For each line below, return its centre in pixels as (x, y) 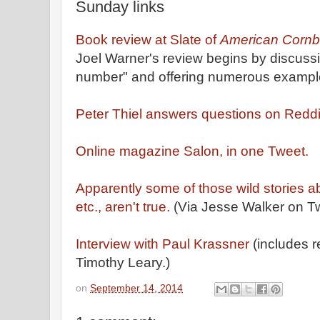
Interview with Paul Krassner (162, 244)
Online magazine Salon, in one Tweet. (192, 151)
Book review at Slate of (148, 40)
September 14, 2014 (136, 288)
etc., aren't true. (125, 207)
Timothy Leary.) (123, 262)
